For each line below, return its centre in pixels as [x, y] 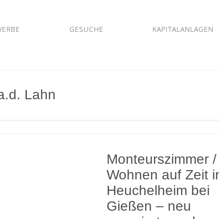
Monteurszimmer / [162, 159]
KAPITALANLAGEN [183, 29]
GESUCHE [86, 29]
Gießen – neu [149, 206]
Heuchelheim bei [158, 190]
